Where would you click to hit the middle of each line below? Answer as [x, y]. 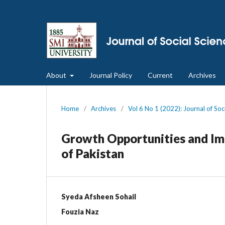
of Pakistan [93, 153]
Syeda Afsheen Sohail [99, 196]
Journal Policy [110, 75]
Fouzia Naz [80, 211]
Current [160, 75]
